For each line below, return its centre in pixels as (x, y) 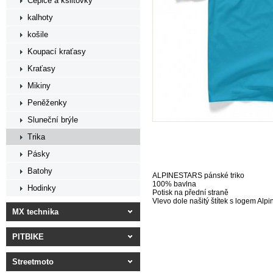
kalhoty (40, 17)
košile (38, 34)
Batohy (40, 171)
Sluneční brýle (53, 120)
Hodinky (42, 188)
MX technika (35, 212)
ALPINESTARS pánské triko (198, 175)
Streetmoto (33, 262)
